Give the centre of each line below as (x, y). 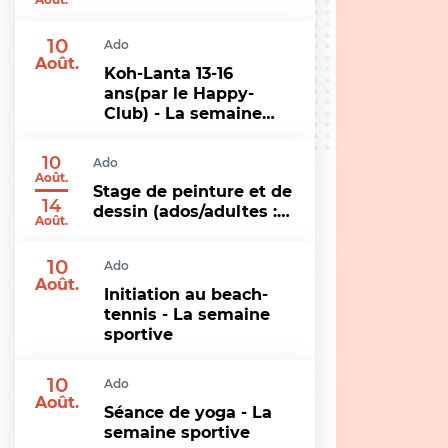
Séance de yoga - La (188, 412)
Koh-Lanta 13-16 (168, 73)
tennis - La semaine (187, 314)
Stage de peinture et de (192, 191)
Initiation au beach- (186, 294)
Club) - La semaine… (189, 113)
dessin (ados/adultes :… (191, 211)
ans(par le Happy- (179, 93)
